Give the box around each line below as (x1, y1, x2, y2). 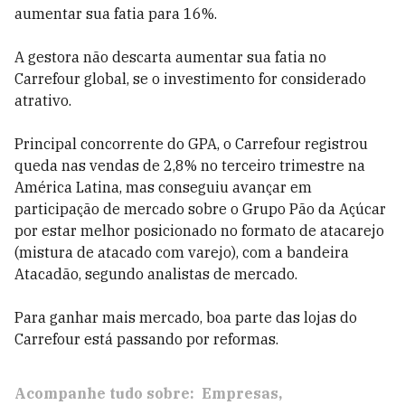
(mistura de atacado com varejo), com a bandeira (14, 243, 349, 261)
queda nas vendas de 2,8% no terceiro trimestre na (14, 156, 365, 174)
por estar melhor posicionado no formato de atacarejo (14, 221, 384, 240)
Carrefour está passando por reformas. (14, 330, 282, 348)
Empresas (202, 384, 278, 402)
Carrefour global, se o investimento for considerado (14, 70, 366, 88)
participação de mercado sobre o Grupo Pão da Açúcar (14, 200, 386, 218)
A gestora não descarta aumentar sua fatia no (14, 48, 326, 66)
